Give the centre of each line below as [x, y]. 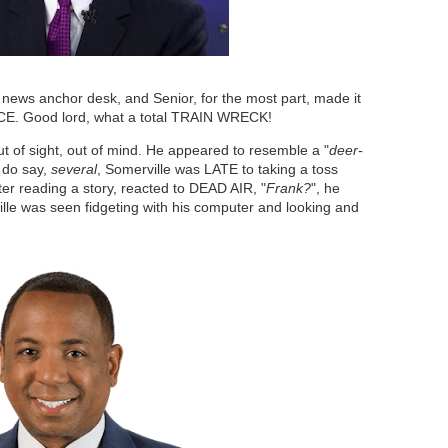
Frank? [288, 188]
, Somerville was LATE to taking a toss [217, 169]
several [74, 169]
